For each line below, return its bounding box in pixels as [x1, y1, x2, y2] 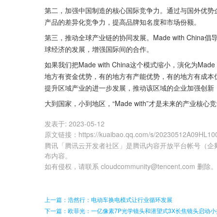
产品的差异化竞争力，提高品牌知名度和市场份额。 [45, 17, 201, 27]
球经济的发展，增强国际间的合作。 [45, 44, 153, 54]
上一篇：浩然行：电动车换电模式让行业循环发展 [45, 195, 172, 203]
